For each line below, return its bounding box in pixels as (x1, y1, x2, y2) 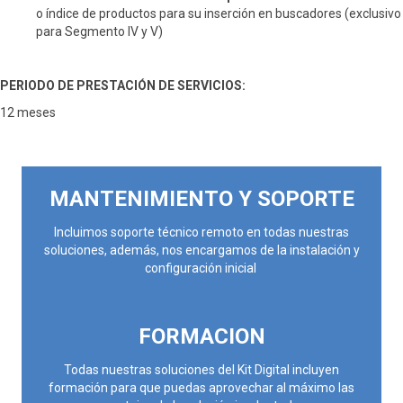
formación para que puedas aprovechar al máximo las (49, 380, 354, 395)
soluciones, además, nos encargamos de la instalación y (43, 242, 360, 257)
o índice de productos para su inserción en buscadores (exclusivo (36, 5, 401, 21)
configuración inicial (144, 260, 259, 275)
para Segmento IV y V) (36, 23, 163, 39)
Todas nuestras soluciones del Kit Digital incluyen (64, 362, 339, 377)
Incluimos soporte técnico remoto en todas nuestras (54, 224, 349, 239)
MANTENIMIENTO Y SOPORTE (49, 185, 354, 211)
